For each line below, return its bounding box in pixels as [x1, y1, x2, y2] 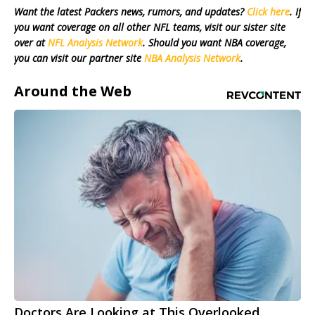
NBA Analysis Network [144, 51, 240, 65]
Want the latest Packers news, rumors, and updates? [14, 5, 247, 19]
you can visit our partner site [14, 51, 144, 65]
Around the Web [14, 82, 131, 101]
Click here [247, 5, 290, 19]
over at [14, 36, 48, 50]
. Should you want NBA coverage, [143, 36, 286, 50]
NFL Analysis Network [48, 36, 143, 50]
